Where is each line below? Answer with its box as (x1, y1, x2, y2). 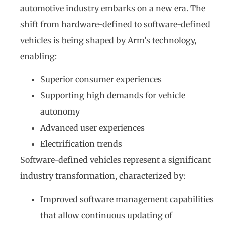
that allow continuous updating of (40, 210, 172, 220)
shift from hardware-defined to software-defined (20, 19, 210, 29)
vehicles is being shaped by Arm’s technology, (20, 35, 196, 45)
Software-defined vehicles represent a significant (20, 155, 211, 165)
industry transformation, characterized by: (20, 171, 185, 181)
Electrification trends (40, 139, 122, 149)
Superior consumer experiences (40, 74, 162, 85)
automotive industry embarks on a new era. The (20, 3, 205, 13)
